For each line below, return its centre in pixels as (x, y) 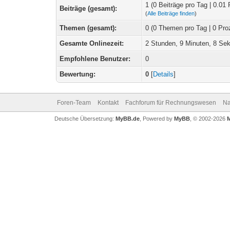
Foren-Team (74, 103)
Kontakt (108, 103)
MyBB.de (127, 119)
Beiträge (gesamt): (89, 8)
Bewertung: (78, 74)
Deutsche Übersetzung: (85, 119)
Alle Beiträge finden (171, 13)
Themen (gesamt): (88, 28)
